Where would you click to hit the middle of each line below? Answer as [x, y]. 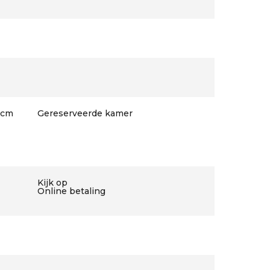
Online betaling [71, 191]
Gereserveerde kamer [85, 113]
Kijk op [52, 183]
